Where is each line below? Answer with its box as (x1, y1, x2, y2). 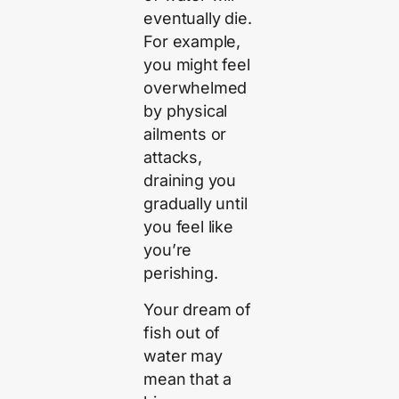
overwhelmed (143, 78, 248, 98)
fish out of (143, 322, 221, 342)
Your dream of (143, 299, 251, 319)
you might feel (143, 55, 250, 75)
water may (143, 346, 223, 365)
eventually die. (143, 9, 252, 28)
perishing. (143, 264, 218, 283)
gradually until (143, 194, 248, 214)
